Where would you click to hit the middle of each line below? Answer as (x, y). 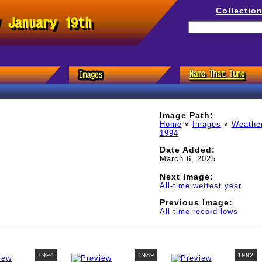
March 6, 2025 (187, 158)
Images (206, 124)
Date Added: (187, 149)
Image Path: (186, 115)
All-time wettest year (200, 185)
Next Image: (186, 176)
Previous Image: (196, 202)
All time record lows (199, 211)
